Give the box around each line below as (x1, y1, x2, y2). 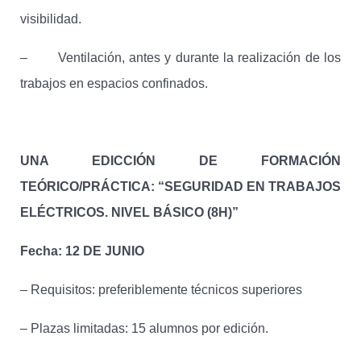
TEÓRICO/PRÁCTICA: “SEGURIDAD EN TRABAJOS (20, 180, 341, 194)
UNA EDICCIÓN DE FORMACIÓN (20, 154, 341, 168)
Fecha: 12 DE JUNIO (20, 244, 144, 259)
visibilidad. (20, 12, 81, 27)
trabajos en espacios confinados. (20, 77, 208, 91)
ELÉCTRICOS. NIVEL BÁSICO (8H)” (20, 205, 239, 220)
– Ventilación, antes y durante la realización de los (20, 51, 341, 65)
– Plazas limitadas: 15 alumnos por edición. (20, 322, 268, 336)
